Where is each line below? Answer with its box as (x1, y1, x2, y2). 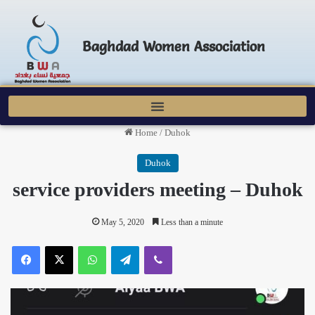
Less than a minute (159, 217, 223, 228)
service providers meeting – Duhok (12, 179, 303, 201)
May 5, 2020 (101, 217, 144, 228)
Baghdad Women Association (82, 38, 265, 56)
